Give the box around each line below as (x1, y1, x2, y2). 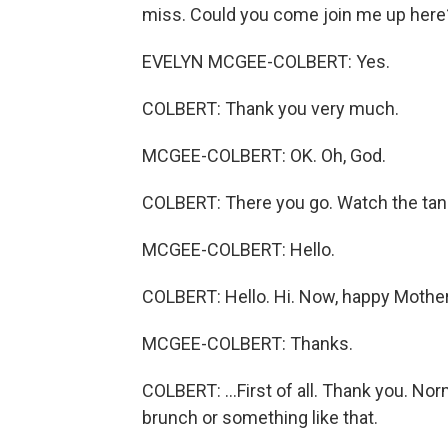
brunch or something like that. (142, 407, 378, 428)
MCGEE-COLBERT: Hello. (142, 239, 335, 260)
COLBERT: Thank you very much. (142, 98, 399, 119)
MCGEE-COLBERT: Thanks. (142, 333, 353, 354)
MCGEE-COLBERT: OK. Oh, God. (142, 145, 386, 166)
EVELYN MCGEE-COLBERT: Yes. (142, 51, 390, 72)
